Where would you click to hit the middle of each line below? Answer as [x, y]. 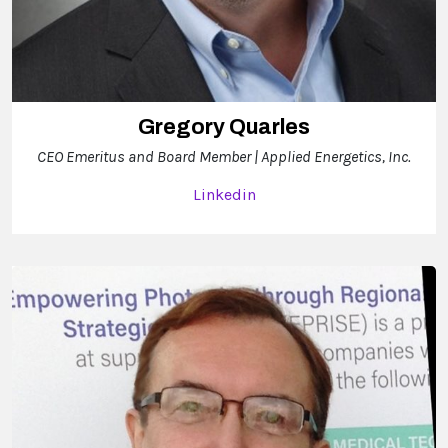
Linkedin [224, 195]
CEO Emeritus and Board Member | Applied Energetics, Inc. [224, 157]
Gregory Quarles [224, 127]
